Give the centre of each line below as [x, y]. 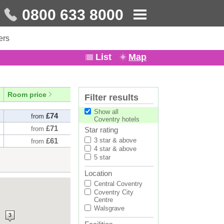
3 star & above [115, 140]
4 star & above [115, 149]
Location [98, 173]
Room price [27, 94]
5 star [102, 157]
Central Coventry [118, 184]
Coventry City [114, 192]
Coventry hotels [117, 119]
